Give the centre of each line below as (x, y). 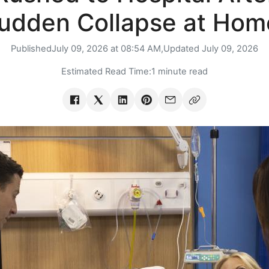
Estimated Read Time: (106, 72)
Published (31, 49)
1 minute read (180, 72)
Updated (183, 49)
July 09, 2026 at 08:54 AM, (107, 49)
